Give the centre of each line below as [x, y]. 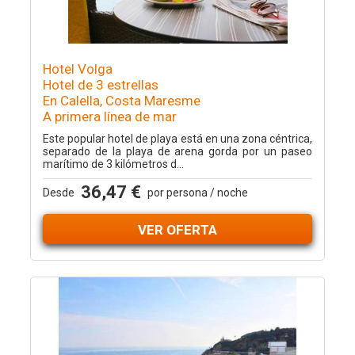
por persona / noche [197, 193]
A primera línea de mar [109, 116]
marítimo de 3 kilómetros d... [113, 164]
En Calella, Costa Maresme [121, 101]
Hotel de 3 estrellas [100, 85]
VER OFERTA [177, 230]
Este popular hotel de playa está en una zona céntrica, [177, 139]
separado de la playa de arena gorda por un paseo [177, 151]
